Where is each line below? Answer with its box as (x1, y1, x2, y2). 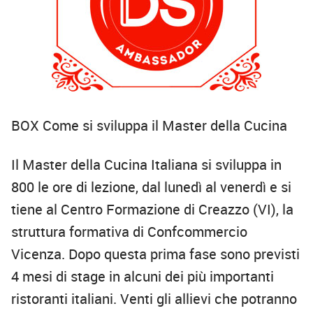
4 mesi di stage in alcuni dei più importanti (11, 267, 274, 286)
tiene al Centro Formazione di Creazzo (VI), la (11, 200, 293, 219)
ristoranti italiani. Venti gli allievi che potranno (11, 289, 297, 309)
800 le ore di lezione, (11, 177, 138, 197)
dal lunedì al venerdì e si (142, 177, 291, 197)
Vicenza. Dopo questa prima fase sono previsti (11, 245, 300, 264)
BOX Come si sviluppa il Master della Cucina (11, 116, 287, 136)
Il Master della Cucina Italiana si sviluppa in (11, 155, 282, 175)
